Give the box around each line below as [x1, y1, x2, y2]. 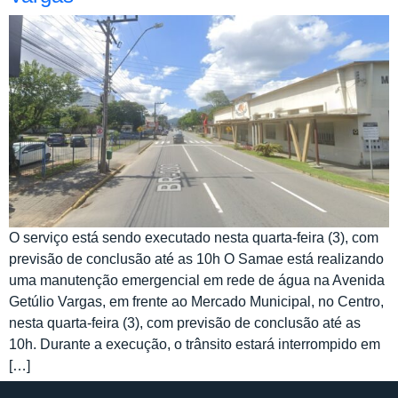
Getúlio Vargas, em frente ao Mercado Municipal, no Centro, [9, 293, 384, 309]
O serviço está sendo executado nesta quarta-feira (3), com [9, 229, 378, 245]
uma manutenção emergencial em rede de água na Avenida [9, 272, 385, 288]
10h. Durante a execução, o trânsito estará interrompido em [9, 336, 380, 352]
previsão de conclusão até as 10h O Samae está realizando [9, 251, 384, 267]
